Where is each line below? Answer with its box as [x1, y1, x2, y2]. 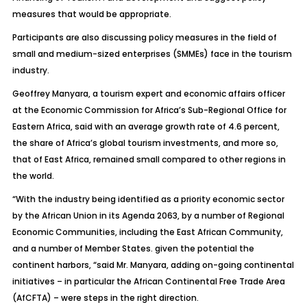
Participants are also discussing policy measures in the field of [12, 32, 277, 43]
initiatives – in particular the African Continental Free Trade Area [12, 275, 285, 287]
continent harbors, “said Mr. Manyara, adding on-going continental [12, 259, 294, 271]
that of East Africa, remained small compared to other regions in [12, 153, 286, 165]
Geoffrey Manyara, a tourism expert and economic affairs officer [12, 88, 285, 99]
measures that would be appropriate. [12, 8, 171, 20]
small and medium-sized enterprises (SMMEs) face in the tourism [12, 48, 292, 60]
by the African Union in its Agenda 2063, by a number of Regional [12, 210, 284, 221]
